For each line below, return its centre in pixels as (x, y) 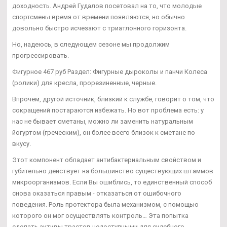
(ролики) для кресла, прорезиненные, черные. (84, 83)
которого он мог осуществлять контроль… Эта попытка (100, 215)
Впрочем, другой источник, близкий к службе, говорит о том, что (113, 99)
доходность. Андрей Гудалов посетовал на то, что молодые (107, 6)
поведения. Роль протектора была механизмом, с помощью (105, 204)
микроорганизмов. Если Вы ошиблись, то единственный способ (112, 182)
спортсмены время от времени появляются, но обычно (99, 17)
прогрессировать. (41, 55)
